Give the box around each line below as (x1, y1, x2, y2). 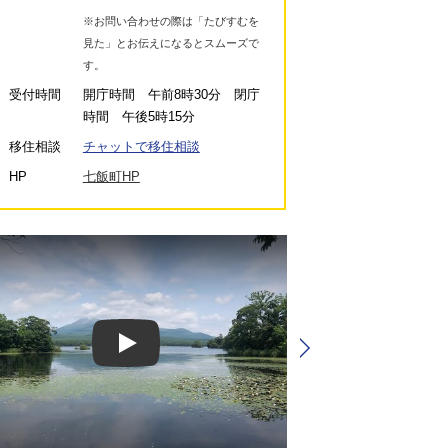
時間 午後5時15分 (82, 109, 195, 125)
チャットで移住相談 (82, 139, 200, 155)
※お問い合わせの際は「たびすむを (82, 15, 259, 28)
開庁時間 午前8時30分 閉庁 (82, 87, 260, 103)
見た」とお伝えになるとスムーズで (82, 37, 259, 50)
